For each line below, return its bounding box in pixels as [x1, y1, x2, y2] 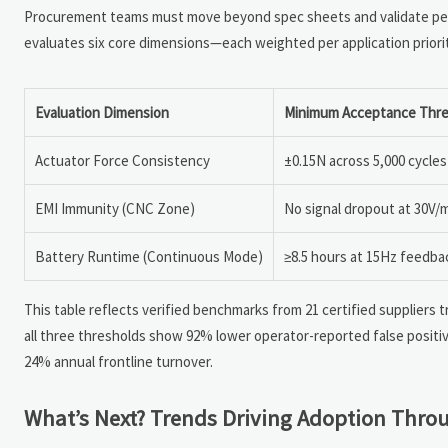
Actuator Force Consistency [35, 150, 210, 170]
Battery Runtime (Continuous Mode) [35, 246, 263, 266]
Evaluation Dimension [35, 102, 169, 122]
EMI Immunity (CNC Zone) [35, 198, 195, 218]
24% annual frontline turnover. [24, 351, 213, 371]
